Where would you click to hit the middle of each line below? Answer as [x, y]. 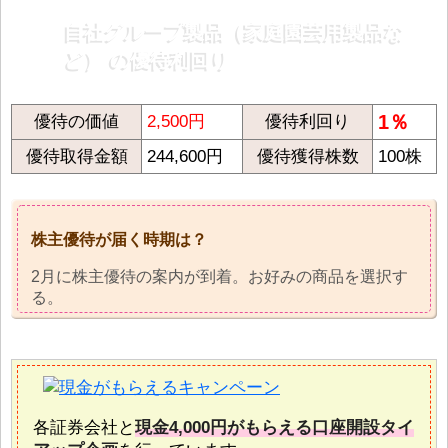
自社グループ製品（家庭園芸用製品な [234, 32]
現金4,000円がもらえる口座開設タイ [274, 427]
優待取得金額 [76, 157]
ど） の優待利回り [147, 60]
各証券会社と [84, 427]
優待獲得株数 [307, 157]
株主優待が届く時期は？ [119, 240]
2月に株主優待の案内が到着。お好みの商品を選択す [219, 276]
